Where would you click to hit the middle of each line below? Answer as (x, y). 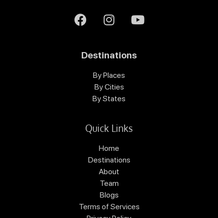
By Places (109, 75)
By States (109, 99)
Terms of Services (109, 207)
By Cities (109, 87)
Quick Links (109, 128)
